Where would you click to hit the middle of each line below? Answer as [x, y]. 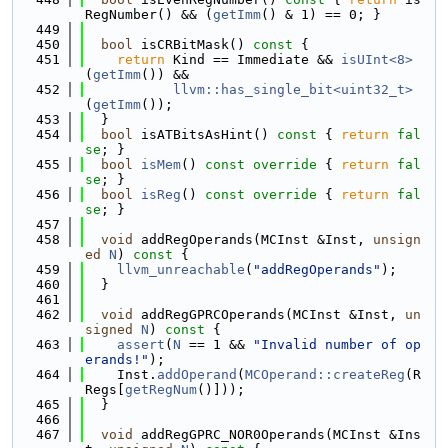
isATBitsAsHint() [201, 134]
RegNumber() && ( [149, 14]
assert [141, 344]
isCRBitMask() [189, 44]
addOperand [197, 374]
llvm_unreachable [181, 269]
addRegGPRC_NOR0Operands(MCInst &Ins [277, 434]
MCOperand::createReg [325, 374]
